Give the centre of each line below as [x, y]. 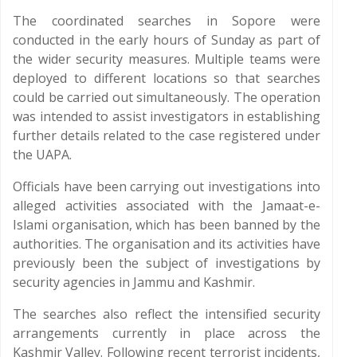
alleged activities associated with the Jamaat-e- [167, 206]
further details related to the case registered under [167, 135]
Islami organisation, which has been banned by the [167, 225]
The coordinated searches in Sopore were [167, 21]
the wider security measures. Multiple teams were [167, 59]
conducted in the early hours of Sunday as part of [167, 40]
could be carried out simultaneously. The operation [167, 97]
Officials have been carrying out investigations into [167, 186]
